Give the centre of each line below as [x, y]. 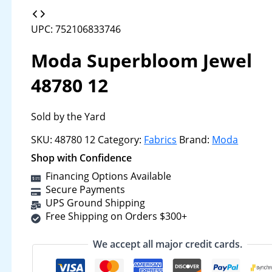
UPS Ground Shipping [96, 203]
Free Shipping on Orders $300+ [117, 216]
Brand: [196, 140]
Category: [121, 140]
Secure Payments [86, 189]
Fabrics [161, 140]
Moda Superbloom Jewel [142, 60]
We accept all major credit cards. [168, 244]
